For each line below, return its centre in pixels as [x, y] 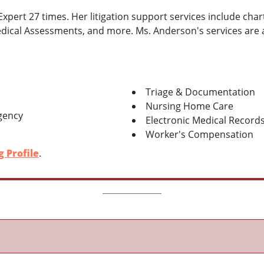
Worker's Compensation [199, 134]
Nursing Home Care [189, 106]
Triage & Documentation [200, 92]
